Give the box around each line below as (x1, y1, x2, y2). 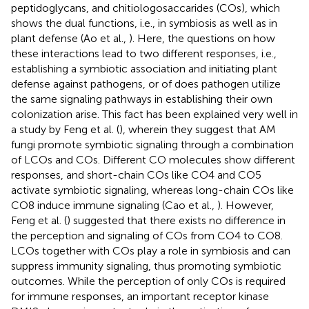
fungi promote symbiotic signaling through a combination (11, 137, 294, 151)
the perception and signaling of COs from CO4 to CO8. (11, 228, 283, 242)
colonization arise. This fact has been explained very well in (11, 107, 298, 121)
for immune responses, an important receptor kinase (11, 289, 269, 303)
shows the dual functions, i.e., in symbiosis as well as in (11, 16, 277, 30)
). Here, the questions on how (129, 31, 275, 45)
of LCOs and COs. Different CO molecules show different (11, 152, 295, 166)
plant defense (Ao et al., (11, 31, 129, 45)
